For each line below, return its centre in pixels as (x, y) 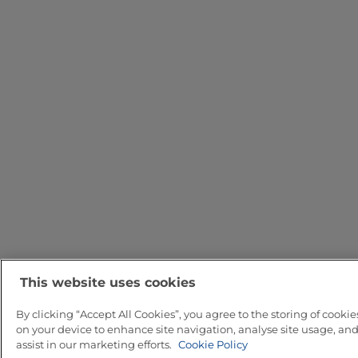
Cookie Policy (213, 345)
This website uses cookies (108, 283)
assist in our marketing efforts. (95, 345)
